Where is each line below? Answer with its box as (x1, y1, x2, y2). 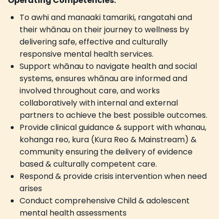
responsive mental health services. (20, 48, 153, 60)
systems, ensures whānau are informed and (20, 72, 187, 84)
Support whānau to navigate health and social (20, 60, 197, 72)
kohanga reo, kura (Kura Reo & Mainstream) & (20, 133, 197, 145)
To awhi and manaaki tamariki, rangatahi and (20, 11, 192, 23)
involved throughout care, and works (20, 85, 160, 96)
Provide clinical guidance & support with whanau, (20, 121, 206, 133)
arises (20, 182, 42, 194)
